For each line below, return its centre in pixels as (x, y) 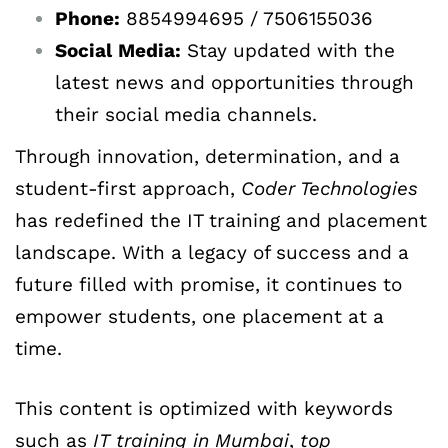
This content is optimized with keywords (204, 409)
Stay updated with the (288, 50)
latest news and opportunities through (234, 82)
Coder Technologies (329, 188)
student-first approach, (128, 188)
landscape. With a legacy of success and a (212, 252)
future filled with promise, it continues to (208, 284)
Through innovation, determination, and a (207, 156)
